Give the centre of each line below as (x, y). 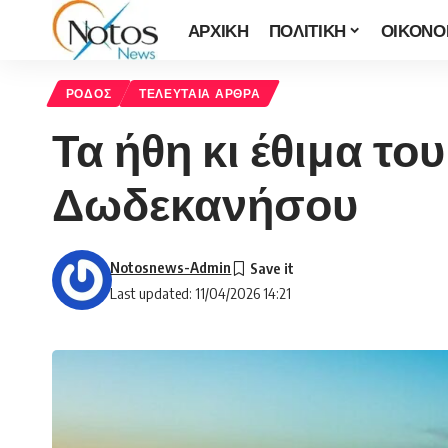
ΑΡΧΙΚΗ (218, 29)
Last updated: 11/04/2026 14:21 (201, 293)
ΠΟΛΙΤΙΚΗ (307, 29)
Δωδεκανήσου (205, 203)
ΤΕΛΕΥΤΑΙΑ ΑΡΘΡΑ (199, 94)
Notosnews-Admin (171, 267)
